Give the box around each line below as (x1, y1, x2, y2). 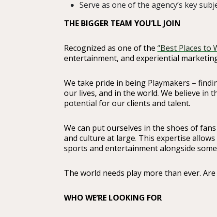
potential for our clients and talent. (64, 98, 190, 109)
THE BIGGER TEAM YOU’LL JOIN (64, 18, 181, 29)
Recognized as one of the (64, 43, 157, 54)
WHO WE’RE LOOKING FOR (64, 192, 162, 203)
